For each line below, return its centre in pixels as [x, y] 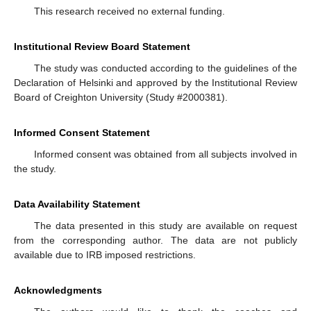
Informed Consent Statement [82, 133]
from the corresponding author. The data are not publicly [155, 241]
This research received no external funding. [129, 11]
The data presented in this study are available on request [165, 226]
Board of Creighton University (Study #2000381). [121, 98]
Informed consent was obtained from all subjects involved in [165, 154]
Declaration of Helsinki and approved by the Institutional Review [155, 83]
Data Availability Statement [77, 204]
